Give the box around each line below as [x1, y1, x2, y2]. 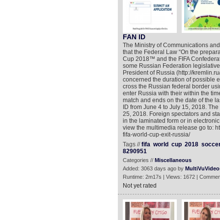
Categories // [122, 157, 155, 163]
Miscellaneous [154, 157, 192, 163]
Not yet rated [122, 182, 157, 189]
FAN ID [122, 33, 145, 41]
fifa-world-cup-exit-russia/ [122, 131, 190, 138]
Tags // [122, 141, 141, 148]
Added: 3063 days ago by [122, 165, 185, 171]
